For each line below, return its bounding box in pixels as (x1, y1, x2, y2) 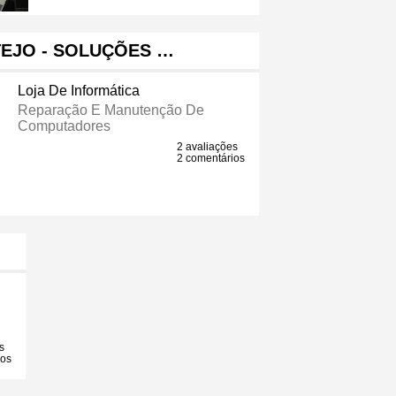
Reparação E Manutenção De (18, 103, 205, 118)
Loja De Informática (18, 83, 141, 99)
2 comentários (177, 152, 246, 165)
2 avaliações (177, 141, 239, 154)
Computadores (18, 118, 111, 134)
